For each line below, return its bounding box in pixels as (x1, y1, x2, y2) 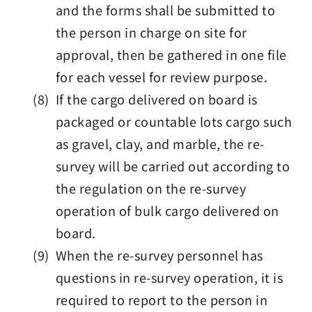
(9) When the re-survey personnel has (33, 246, 263, 264)
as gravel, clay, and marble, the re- (55, 134, 265, 153)
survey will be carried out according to (55, 157, 290, 175)
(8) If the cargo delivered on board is (33, 90, 258, 108)
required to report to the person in (55, 290, 268, 309)
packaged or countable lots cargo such (55, 112, 292, 130)
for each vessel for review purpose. (55, 68, 268, 86)
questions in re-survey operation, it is (55, 268, 283, 286)
